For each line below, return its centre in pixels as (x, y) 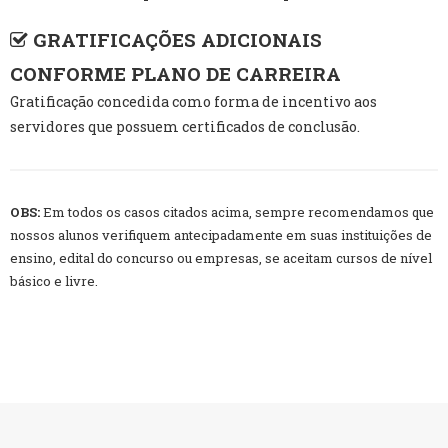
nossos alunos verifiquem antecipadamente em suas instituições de (221, 235)
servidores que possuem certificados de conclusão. (185, 127)
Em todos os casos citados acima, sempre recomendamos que (237, 212)
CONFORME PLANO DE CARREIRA (175, 74)
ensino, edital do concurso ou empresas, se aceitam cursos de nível (221, 258)
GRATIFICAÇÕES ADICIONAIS (175, 40)
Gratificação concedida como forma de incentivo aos (193, 102)
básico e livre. (54, 281)
